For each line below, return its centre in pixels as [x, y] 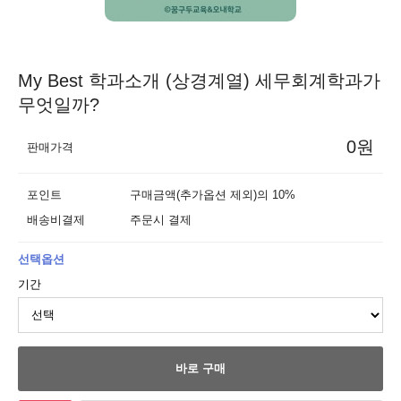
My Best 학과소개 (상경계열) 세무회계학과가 [199, 81]
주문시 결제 [161, 220]
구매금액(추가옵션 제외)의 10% [213, 195]
